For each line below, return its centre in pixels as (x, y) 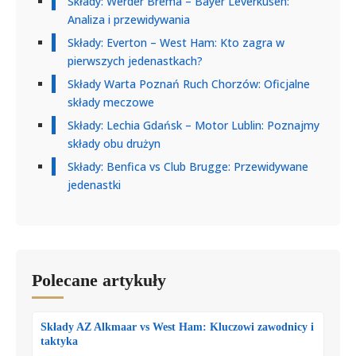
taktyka (59, 341)
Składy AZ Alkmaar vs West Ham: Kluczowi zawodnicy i (177, 327)
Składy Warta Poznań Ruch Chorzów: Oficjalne (189, 83)
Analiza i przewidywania (129, 19)
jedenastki (94, 184)
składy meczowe (111, 102)
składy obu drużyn (114, 143)
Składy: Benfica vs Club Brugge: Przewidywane (188, 166)
